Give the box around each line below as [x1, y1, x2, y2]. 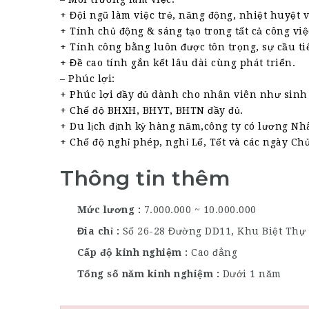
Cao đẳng [191, 246, 237, 258]
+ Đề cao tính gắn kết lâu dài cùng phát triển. [60, 57, 295, 68]
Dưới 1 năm [222, 268, 281, 279]
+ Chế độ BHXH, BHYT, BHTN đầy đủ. [60, 105, 243, 116]
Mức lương [74, 203, 138, 215]
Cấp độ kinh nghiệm [74, 246, 185, 258]
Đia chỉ [74, 225, 117, 237]
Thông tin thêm [60, 166, 230, 191]
